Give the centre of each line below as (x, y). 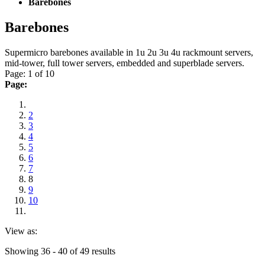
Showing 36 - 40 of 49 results (60, 251)
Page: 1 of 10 (30, 73)
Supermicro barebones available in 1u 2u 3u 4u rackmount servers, (129, 52)
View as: (21, 231)
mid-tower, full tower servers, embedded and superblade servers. (125, 63)
